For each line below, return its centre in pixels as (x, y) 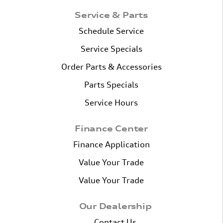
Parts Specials (111, 85)
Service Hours (111, 103)
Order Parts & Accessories (111, 67)
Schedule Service (111, 31)
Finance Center (111, 129)
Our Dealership (115, 206)
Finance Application (111, 145)
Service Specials (111, 49)
